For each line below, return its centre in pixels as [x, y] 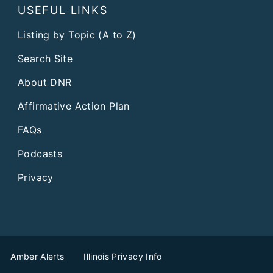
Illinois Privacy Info [123, 257]
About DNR [45, 82]
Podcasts [40, 153]
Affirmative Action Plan [74, 106]
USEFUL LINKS [63, 10]
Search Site [45, 58]
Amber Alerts [37, 257]
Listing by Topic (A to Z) [77, 34]
